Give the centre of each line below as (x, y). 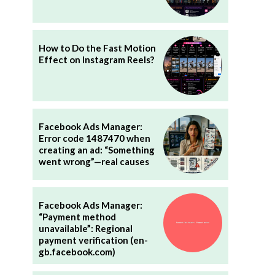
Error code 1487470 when (94, 138)
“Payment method (77, 216)
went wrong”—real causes (94, 162)
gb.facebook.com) (77, 251)
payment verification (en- (93, 240)
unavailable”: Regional (85, 228)
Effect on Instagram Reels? (96, 60)
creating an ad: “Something (96, 150)
